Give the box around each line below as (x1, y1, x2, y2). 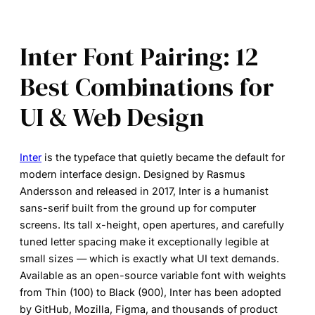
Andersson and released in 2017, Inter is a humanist (20, 185, 269, 198)
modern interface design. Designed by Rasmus (20, 168, 245, 181)
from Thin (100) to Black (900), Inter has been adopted (20, 286, 281, 299)
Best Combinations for (20, 69, 274, 104)
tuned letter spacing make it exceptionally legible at (20, 236, 269, 248)
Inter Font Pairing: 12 (20, 39, 258, 74)
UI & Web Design (20, 99, 204, 134)
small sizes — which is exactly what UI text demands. (20, 252, 279, 265)
